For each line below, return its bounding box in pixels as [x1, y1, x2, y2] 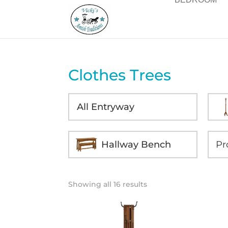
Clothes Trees [68, 66, 172, 84]
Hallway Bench [101, 138, 172, 150]
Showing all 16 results [68, 180, 148, 189]
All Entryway [77, 101, 135, 112]
